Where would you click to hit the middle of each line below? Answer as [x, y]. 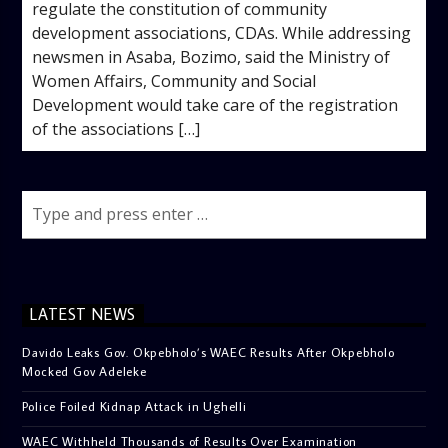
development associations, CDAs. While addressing [222, 32]
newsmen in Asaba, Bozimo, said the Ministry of [211, 56]
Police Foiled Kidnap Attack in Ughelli [134, 405]
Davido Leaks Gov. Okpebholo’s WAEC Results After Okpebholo [208, 351]
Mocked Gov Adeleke [84, 370]
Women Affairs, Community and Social [174, 80]
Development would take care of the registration [215, 104]
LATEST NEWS [83, 314]
